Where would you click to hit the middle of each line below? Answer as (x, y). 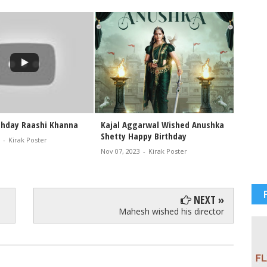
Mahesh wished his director (172, 212)
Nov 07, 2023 (120, 151)
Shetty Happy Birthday (144, 136)
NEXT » (208, 200)
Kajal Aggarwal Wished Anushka (162, 125)
